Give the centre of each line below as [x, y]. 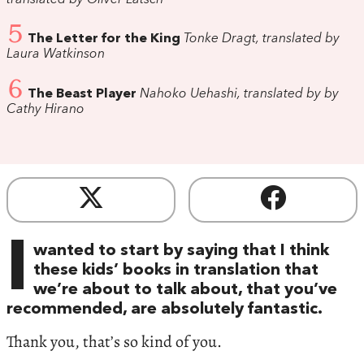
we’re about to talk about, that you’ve [185, 290]
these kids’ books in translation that [176, 270]
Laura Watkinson [56, 55]
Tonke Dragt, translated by [260, 39]
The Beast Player [82, 95]
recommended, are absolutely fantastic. [165, 309]
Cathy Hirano [45, 110]
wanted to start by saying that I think [181, 251]
